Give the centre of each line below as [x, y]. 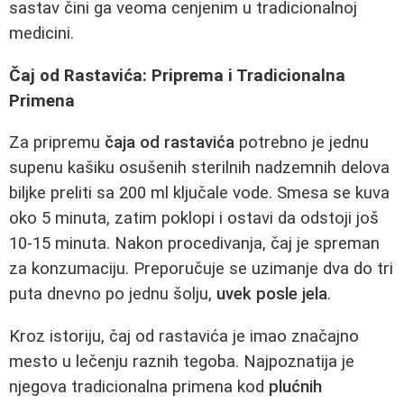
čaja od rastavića [170, 143]
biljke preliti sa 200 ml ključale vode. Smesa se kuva [199, 193]
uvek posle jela [272, 294]
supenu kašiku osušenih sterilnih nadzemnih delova [199, 168]
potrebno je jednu [302, 143]
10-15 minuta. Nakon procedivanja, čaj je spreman [194, 244]
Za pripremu [57, 143]
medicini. [41, 33]
